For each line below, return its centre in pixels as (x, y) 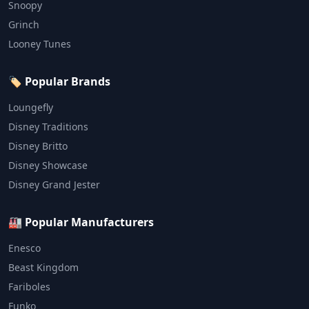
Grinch (24, 24)
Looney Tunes (40, 44)
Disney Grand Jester (54, 185)
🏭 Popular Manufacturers (81, 222)
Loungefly (31, 107)
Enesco (24, 248)
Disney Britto (38, 146)
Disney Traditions (48, 127)
